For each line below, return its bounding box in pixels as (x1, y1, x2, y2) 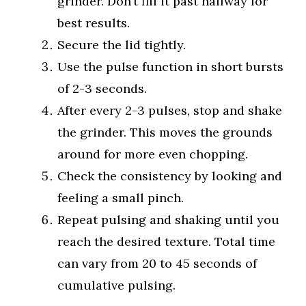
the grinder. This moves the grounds (57, 124, 273, 141)
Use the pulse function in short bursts (57, 59, 283, 75)
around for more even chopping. (57, 146, 248, 163)
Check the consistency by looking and (57, 168, 282, 184)
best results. (57, 15, 130, 31)
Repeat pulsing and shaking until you (57, 212, 279, 228)
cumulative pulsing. (57, 277, 176, 294)
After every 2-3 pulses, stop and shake (57, 102, 282, 119)
